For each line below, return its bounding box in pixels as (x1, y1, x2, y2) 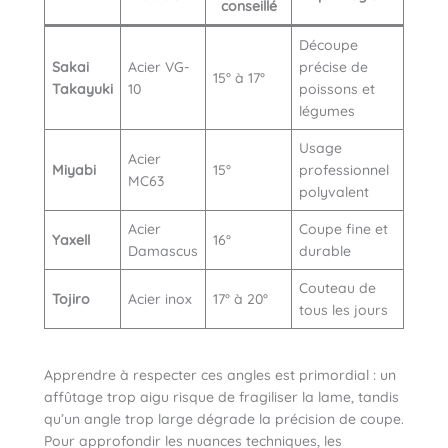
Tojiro (52, 290, 90, 309)
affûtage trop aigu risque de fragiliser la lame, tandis (44, 388, 399, 407)
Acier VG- (128, 58, 189, 77)
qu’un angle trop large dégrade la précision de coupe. (44, 410, 404, 429)
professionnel (299, 161, 389, 180)
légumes (299, 102, 355, 121)
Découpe (299, 36, 358, 55)
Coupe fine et (299, 220, 388, 239)
